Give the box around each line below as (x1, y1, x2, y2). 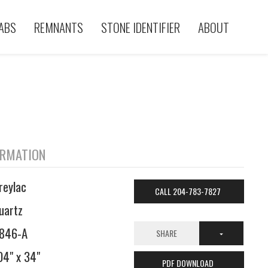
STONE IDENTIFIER (101, 17, 180, 36)
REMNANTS (34, 17, 83, 36)
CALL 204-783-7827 (155, 185, 223, 197)
